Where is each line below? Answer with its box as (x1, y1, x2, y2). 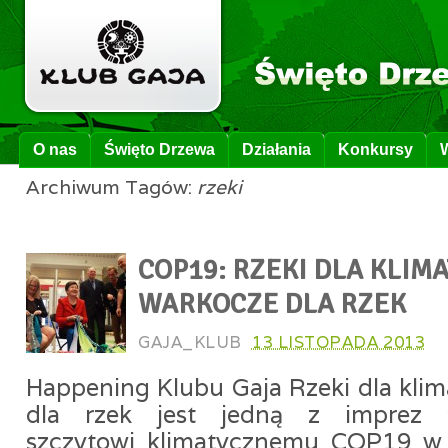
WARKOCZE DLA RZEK (138, 287, 406, 321)
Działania (242, 141, 311, 158)
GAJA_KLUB (138, 331, 242, 353)
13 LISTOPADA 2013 (251, 331, 426, 353)
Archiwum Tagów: (26, 174, 197, 200)
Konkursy (338, 141, 413, 158)
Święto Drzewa (104, 141, 215, 158)
